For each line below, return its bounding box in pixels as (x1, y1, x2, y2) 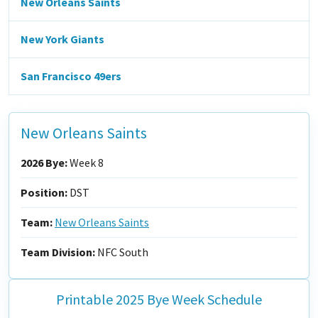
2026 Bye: (21, 155, 67, 170)
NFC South (95, 245, 148, 259)
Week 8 (67, 155, 104, 170)
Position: (21, 185, 67, 199)
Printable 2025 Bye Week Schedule (56, 290, 262, 308)
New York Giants (21, 32, 104, 46)
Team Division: (21, 245, 95, 259)
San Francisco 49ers (21, 69, 121, 83)
